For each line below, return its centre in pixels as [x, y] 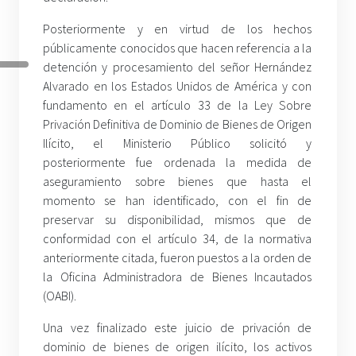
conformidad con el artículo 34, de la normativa [178, 239]
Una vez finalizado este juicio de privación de [178, 328]
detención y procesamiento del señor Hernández [178, 67]
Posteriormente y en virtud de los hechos [178, 29]
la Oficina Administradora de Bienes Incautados [178, 277]
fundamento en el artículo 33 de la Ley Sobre [178, 105]
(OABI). [60, 296]
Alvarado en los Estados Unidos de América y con [178, 86]
